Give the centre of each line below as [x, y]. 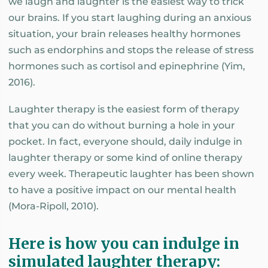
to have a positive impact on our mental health [122, 190]
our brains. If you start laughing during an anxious [130, 18]
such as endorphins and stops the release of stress [131, 50]
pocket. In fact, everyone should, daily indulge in [125, 141]
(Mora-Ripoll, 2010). [54, 206]
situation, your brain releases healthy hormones [124, 34]
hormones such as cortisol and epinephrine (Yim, [127, 66]
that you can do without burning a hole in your [122, 125]
